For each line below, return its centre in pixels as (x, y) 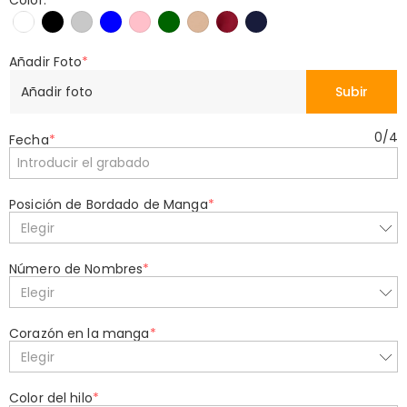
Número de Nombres (76, 269)
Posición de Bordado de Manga (109, 204)
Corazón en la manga (79, 333)
